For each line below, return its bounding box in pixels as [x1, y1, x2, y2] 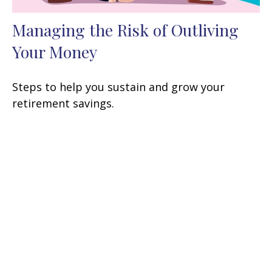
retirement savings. [12, 95, 114, 110]
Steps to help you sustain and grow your [12, 79, 225, 94]
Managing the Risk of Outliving [12, 18, 239, 41]
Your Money [12, 40, 97, 63]
